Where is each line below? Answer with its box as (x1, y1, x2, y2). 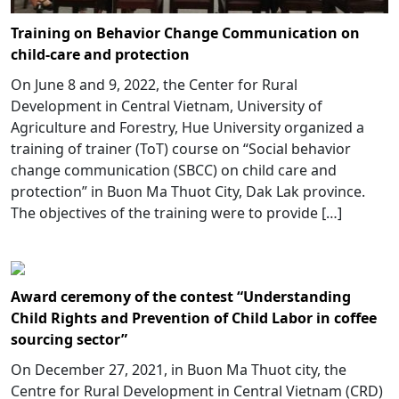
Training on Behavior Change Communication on (11, 22, 360, 43)
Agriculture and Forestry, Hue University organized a (11, 117, 364, 137)
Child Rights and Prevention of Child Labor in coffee (11, 307, 377, 328)
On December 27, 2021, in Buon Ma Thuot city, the (11, 359, 346, 379)
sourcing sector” (11, 329, 127, 349)
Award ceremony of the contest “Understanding (11, 286, 351, 306)
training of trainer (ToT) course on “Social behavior (11, 138, 351, 159)
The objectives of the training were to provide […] (11, 202, 342, 223)
